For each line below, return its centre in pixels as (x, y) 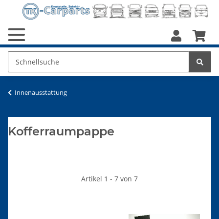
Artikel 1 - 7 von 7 (109, 179)
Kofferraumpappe (61, 131)
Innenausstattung (41, 93)
